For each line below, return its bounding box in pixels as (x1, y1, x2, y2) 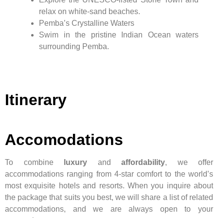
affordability (121, 158, 165, 166)
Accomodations (5, 130, 123, 148)
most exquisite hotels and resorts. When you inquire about (5, 181, 213, 190)
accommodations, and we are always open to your (5, 204, 213, 213)
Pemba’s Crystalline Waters (39, 18, 134, 27)
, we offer (165, 158, 213, 166)
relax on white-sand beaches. (39, 7, 140, 16)
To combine (5, 158, 64, 166)
